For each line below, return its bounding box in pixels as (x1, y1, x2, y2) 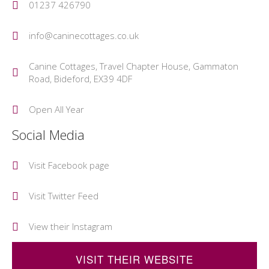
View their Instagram (28, 220, 112, 232)
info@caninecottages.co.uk (28, 29, 139, 41)
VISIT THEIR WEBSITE (76, 252, 193, 267)
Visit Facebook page (28, 159, 109, 171)
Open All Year (28, 103, 84, 115)
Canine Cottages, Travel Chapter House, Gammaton (28, 60, 238, 72)
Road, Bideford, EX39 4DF (28, 73, 132, 85)
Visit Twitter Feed (28, 190, 98, 202)
